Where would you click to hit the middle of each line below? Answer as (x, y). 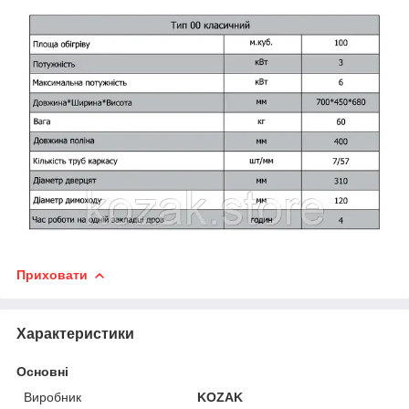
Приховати (52, 274)
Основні (42, 371)
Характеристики (75, 333)
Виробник (52, 397)
